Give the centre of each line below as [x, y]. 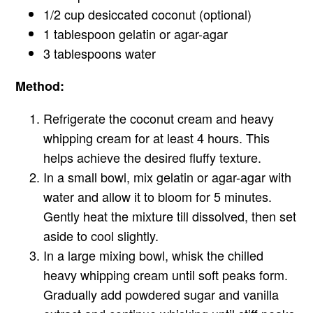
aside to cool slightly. [101, 236]
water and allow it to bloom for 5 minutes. [158, 197]
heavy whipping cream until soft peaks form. [166, 275]
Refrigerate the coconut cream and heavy [159, 118]
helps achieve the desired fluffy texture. [153, 158]
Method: [40, 86]
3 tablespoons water [100, 53]
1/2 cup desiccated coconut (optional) [148, 14]
